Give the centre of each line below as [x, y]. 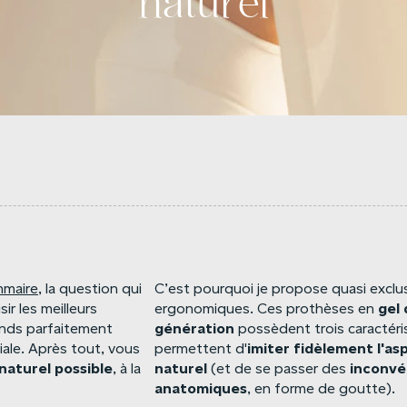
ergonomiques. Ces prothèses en [267, 309]
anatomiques [201, 388]
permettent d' [201, 349]
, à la [127, 369]
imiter [269, 348]
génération [195, 328]
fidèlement [334, 348]
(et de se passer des [279, 369]
